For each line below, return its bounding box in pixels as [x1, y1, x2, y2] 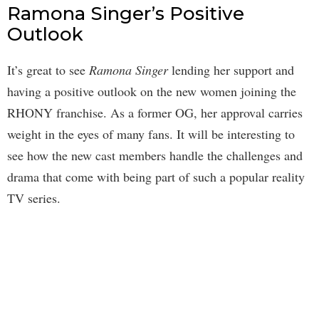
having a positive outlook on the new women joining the [7, 83, 296, 100]
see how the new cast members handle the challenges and [7, 147, 303, 164]
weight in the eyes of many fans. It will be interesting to [7, 125, 295, 143]
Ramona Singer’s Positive [7, 2, 244, 26]
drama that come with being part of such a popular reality [7, 168, 305, 186]
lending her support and [168, 61, 294, 79]
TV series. [7, 189, 61, 207]
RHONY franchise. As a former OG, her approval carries [7, 104, 303, 122]
